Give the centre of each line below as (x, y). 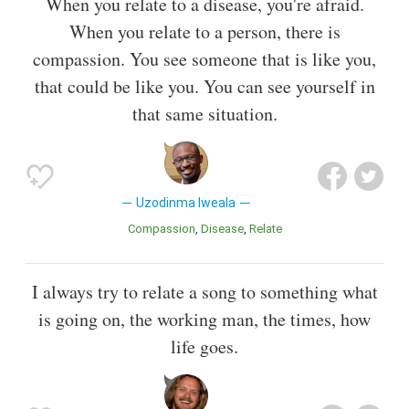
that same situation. (204, 113)
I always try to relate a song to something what (204, 292)
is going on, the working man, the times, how (204, 320)
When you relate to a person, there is (204, 31)
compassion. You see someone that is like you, (204, 58)
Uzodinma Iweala (186, 202)
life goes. (204, 347)
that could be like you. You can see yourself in (204, 86)
